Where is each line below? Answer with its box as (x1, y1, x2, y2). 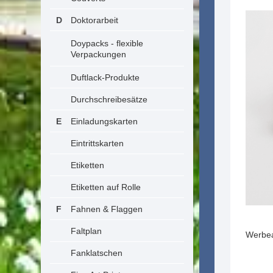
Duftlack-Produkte (71, 73, 140, 82)
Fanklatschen (71, 248, 122, 258)
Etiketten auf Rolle (71, 182, 141, 192)
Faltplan (71, 226, 102, 236)
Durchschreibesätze (71, 94, 147, 104)
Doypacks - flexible (71, 38, 143, 48)
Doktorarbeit (71, 15, 118, 25)
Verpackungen (71, 49, 126, 59)
